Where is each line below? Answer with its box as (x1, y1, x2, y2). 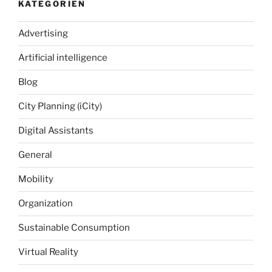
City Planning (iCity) (18, 101, 102, 112)
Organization (18, 198, 73, 209)
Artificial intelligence (18, 52, 107, 64)
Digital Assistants (18, 125, 93, 137)
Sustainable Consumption (18, 222, 130, 234)
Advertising (18, 28, 68, 39)
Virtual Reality (18, 246, 78, 258)
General (18, 149, 52, 161)
